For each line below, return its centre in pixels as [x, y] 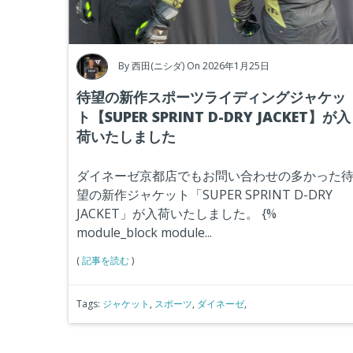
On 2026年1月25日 [228, 65]
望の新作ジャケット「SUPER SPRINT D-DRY [204, 194]
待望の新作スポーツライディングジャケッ [211, 97]
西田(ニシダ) [158, 65]
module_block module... [144, 232]
